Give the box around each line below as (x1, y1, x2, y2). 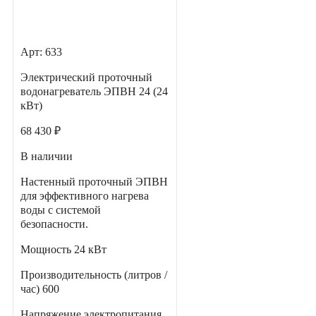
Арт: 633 (20, 46, 62, 59)
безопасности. (20, 218, 88, 231)
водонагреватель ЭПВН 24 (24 (20, 85, 168, 98)
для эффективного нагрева (20, 190, 149, 202)
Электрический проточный (20, 71, 152, 84)
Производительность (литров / (20, 269, 167, 281)
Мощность (20, 243, 74, 256)
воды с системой (20, 204, 101, 217)
